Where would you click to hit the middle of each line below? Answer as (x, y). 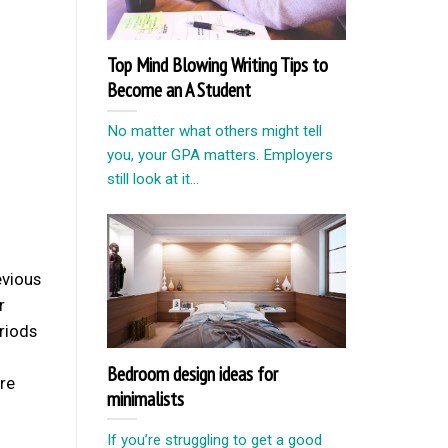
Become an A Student (179, 90)
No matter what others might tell (214, 131)
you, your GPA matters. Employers (220, 155)
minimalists (145, 398)
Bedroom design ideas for (192, 373)
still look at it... (153, 179)
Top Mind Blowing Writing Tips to (217, 65)
